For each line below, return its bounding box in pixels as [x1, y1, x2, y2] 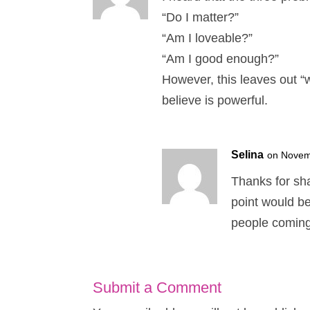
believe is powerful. [162, 93, 268, 107]
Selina [231, 148, 264, 161]
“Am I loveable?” [162, 30, 253, 45]
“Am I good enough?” [162, 51, 280, 66]
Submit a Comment [93, 278, 222, 296]
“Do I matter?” [162, 10, 239, 24]
